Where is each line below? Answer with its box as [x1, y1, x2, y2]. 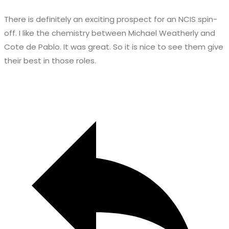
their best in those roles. [4, 55, 96, 66]
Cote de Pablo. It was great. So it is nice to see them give [4, 41, 223, 53]
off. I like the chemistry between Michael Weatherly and [4, 28, 215, 39]
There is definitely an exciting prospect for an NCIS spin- [4, 14, 217, 25]
